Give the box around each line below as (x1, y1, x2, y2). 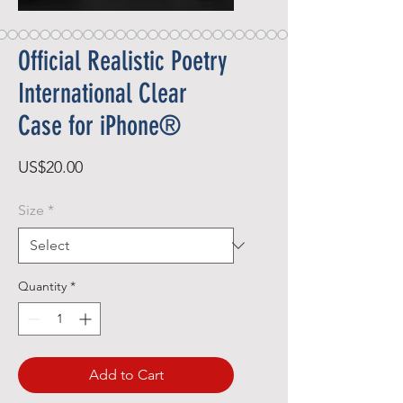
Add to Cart (88, 366, 164, 383)
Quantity (18, 278, 67, 294)
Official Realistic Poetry (18, 45, 228, 77)
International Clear (18, 77, 187, 110)
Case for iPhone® (18, 110, 181, 142)
